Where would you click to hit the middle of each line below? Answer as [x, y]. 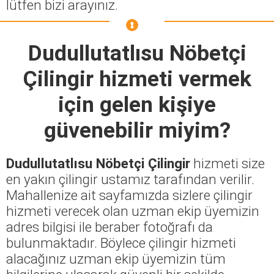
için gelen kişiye [137, 104]
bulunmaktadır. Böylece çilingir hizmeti [121, 243]
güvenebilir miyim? [137, 130]
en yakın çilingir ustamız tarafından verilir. [130, 179]
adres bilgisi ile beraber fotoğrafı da [109, 227]
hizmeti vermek [172, 79]
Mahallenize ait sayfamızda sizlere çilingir [129, 195]
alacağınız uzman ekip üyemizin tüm [116, 258]
